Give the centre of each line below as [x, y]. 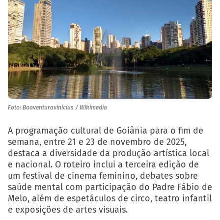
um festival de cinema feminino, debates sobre [103, 176]
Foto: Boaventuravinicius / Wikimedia [57, 108]
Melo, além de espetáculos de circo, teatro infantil [110, 198]
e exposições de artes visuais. [68, 209]
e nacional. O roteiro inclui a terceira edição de [103, 164]
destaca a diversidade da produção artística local [109, 153]
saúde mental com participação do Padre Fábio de [110, 187]
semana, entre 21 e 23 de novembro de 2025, [97, 142]
